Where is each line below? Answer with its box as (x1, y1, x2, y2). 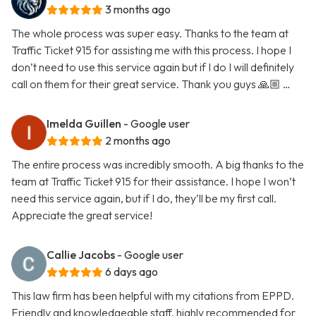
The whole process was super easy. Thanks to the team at (11, 26, 288, 41)
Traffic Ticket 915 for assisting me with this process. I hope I (11, 43, 291, 58)
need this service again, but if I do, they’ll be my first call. (11, 191, 276, 206)
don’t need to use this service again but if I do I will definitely (11, 60, 294, 75)
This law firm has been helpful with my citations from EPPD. (11, 288, 294, 303)
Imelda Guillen (47, 116, 121, 131)
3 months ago (105, 2, 171, 17)
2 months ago (105, 133, 171, 148)
